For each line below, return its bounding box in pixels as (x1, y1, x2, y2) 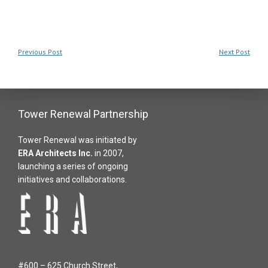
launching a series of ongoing (18, 162, 128, 172)
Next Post (219, 47, 250, 57)
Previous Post (18, 47, 62, 57)
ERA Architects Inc (18, 148, 90, 159)
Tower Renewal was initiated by (18, 135, 137, 145)
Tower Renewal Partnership (18, 108, 148, 121)
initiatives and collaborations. (18, 175, 127, 185)
